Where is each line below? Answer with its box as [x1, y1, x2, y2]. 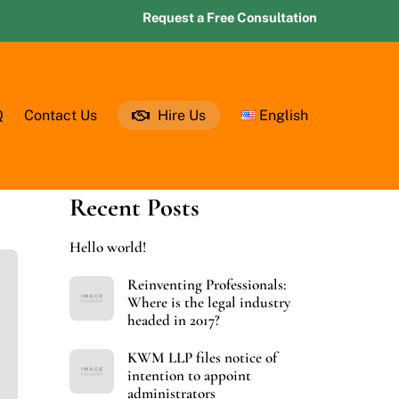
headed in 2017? [126, 311, 220, 330]
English [259, 106, 309, 124]
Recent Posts [69, 192, 199, 224]
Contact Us [24, 106, 98, 124]
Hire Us [154, 106, 207, 124]
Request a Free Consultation [142, 10, 317, 25]
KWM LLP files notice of [126, 348, 277, 368]
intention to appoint [126, 366, 251, 386]
